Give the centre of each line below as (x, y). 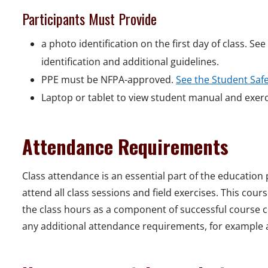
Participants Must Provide (89, 19)
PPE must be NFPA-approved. (109, 80)
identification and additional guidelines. (130, 62)
